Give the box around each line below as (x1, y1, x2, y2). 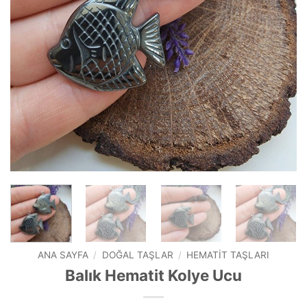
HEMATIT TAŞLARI (186, 249, 269, 261)
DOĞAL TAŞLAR (101, 249, 173, 261)
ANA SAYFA (38, 249, 89, 261)
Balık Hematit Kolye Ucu (65, 266, 242, 285)
